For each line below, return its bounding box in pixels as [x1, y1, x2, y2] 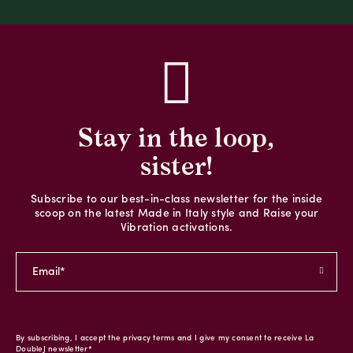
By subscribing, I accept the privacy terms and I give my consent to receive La [16, 334, 314, 344]
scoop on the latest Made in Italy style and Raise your [34, 208, 319, 221]
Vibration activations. [120, 222, 233, 235]
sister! [139, 151, 214, 183]
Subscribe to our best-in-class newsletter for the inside [31, 194, 322, 206]
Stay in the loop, [78, 123, 275, 154]
